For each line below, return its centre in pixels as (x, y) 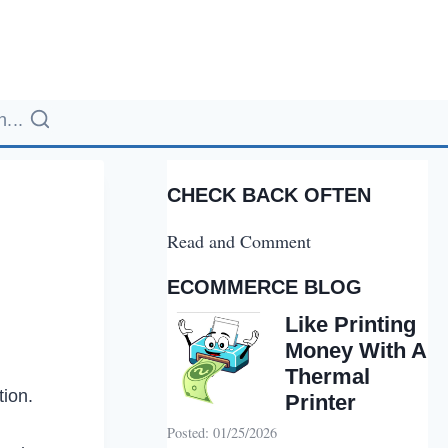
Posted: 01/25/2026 (222, 433)
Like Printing (351, 324)
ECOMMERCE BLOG (265, 287)
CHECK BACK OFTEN (269, 195)
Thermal (328, 376)
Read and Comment (239, 241)
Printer (321, 402)
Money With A (356, 350)
